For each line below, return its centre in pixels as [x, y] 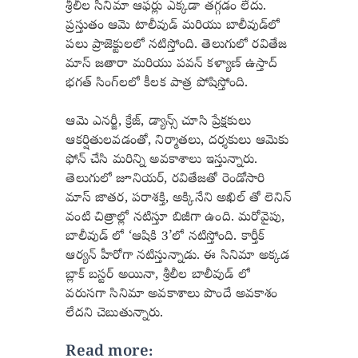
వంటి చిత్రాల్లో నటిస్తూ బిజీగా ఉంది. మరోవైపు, [175, 218]
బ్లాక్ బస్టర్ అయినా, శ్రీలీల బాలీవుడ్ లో [158, 275]
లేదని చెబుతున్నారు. [115, 314]
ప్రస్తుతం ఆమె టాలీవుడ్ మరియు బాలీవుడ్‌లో [173, 27]
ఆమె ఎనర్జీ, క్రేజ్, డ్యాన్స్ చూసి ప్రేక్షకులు [158, 122]
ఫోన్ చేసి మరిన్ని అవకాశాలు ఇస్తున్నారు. [162, 160]
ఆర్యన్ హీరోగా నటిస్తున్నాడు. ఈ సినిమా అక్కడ [178, 256]
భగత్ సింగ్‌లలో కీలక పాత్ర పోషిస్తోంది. [157, 84]
